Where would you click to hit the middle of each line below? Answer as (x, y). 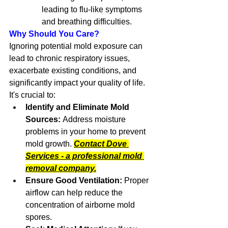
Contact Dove (101, 144)
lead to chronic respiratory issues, (70, 58)
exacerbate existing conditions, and (74, 70)
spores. (39, 217)
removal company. (61, 168)
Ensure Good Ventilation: (74, 180)
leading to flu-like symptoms (93, 9)
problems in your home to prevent (87, 132)
